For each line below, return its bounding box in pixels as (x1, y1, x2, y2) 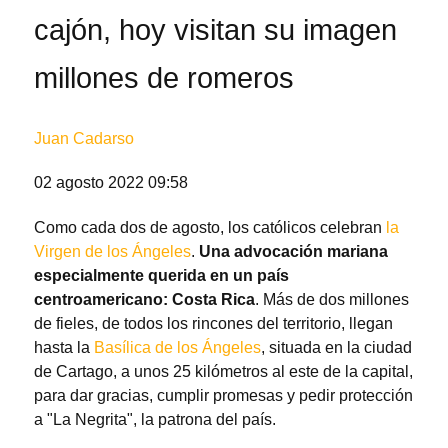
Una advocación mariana (199, 243, 388, 261)
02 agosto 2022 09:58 (34, 174, 188, 192)
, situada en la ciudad (261, 339, 412, 357)
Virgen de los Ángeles (34, 243, 191, 261)
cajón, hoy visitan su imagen (34, 13, 397, 46)
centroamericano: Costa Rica (34, 291, 255, 309)
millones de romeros (34, 61, 294, 94)
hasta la (34, 339, 94, 357)
